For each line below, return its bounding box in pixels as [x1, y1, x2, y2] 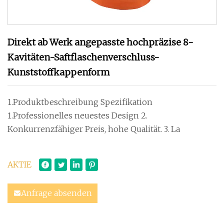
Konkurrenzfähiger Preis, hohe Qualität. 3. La [164, 124, 180, 134]
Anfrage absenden [21, 188, 92, 198]
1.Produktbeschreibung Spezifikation [7, 97, 152, 107]
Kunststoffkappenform [7, 66, 110, 78]
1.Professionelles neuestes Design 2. [7, 110, 147, 120]
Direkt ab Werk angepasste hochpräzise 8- [7, 36, 193, 48]
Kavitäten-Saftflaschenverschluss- [7, 51, 159, 63]
